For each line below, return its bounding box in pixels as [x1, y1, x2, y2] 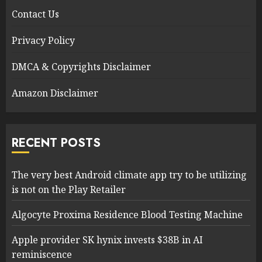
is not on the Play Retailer [12, 183, 126, 196]
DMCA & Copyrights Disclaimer [12, 60, 151, 74]
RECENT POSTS [12, 135, 101, 152]
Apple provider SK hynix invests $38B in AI [12, 233, 203, 247]
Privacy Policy [12, 34, 75, 47]
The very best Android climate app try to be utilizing [12, 168, 247, 182]
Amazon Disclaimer [12, 87, 98, 100]
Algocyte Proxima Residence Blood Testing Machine [12, 208, 243, 222]
